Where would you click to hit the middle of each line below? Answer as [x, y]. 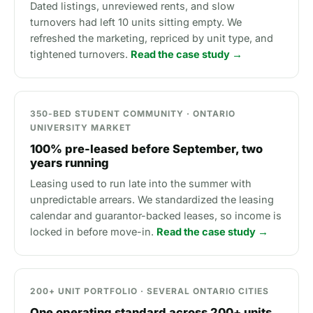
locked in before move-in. [93, 232]
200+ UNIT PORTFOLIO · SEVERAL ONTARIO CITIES [150, 291]
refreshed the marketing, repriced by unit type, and [152, 38]
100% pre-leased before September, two [146, 149]
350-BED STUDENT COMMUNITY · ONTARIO [133, 114]
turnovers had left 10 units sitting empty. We [136, 22]
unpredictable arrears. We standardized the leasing [152, 199]
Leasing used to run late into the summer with [141, 183]
